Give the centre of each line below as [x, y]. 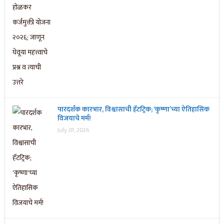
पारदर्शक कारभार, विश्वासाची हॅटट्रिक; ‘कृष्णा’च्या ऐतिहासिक [133, 109]
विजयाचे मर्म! [74, 118]
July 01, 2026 [73, 130]
